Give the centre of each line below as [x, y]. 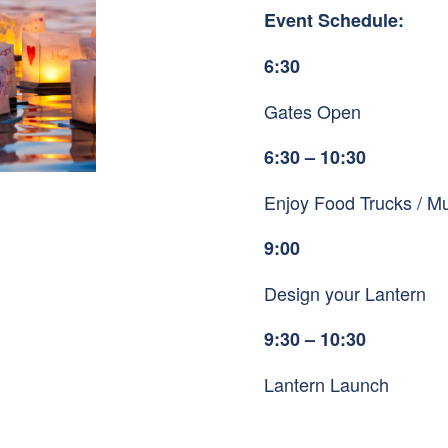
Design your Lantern [345, 292]
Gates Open [312, 110]
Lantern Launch [326, 383]
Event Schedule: [334, 19]
